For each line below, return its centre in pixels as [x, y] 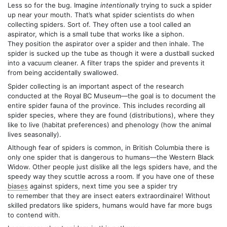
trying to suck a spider [175, 5]
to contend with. [34, 215]
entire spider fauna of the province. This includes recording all [106, 105]
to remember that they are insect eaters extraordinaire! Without [109, 195]
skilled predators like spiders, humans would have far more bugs [110, 205]
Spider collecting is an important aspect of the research [96, 86]
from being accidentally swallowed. [63, 73]
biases [18, 186]
